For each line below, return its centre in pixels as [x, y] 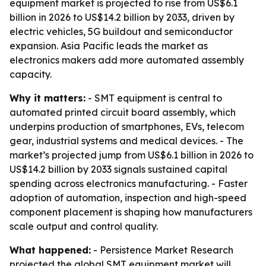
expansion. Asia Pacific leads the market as [109, 46]
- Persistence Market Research [162, 250]
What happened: [50, 250]
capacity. [31, 74]
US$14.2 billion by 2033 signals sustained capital [118, 169]
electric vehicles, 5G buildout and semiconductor [121, 31]
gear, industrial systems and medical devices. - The [126, 141]
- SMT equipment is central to [154, 98]
